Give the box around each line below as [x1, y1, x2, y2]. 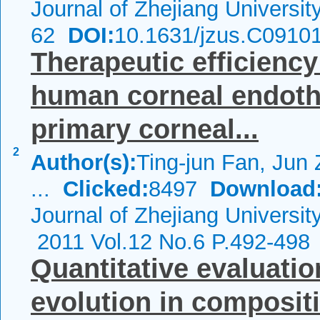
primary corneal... [31, 114, 259, 144]
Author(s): [31, 150, 136, 175]
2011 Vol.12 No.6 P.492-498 [31, 229, 310, 254]
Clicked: [63, 176, 149, 201]
